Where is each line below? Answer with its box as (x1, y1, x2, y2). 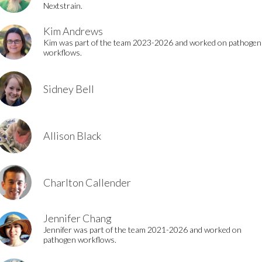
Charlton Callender (43, 176, 131, 189)
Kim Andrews (43, 25, 103, 37)
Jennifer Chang (43, 212, 112, 225)
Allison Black (43, 129, 101, 142)
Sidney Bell (43, 82, 94, 95)
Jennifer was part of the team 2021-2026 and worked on (43, 225, 242, 235)
